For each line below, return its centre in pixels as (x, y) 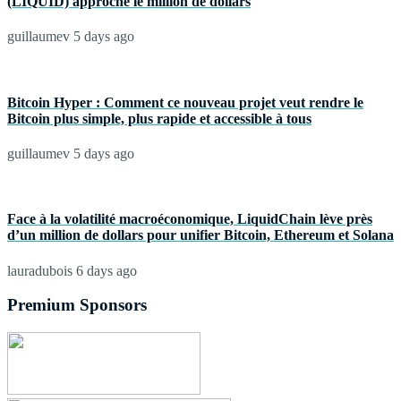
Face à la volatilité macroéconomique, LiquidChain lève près (190, 219)
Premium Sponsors (77, 305)
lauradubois (40, 270)
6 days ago (105, 270)
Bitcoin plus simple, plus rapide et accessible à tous (159, 118)
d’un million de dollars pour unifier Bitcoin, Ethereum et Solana (200, 235)
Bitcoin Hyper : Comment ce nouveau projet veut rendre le (185, 102)
